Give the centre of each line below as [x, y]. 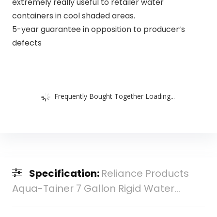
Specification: [65, 173]
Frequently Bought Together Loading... [115, 96]
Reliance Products [145, 173]
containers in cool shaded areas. [73, 16]
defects [27, 43]
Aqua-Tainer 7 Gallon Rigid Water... [96, 188]
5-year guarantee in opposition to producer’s [98, 30]
